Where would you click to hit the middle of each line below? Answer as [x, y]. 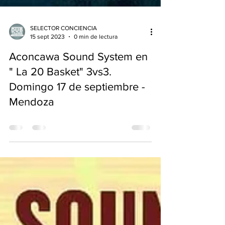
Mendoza [32, 129]
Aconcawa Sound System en [78, 84]
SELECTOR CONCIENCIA [64, 55]
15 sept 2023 [47, 64]
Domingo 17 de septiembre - [77, 114]
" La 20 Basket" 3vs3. [60, 99]
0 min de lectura [96, 64]
